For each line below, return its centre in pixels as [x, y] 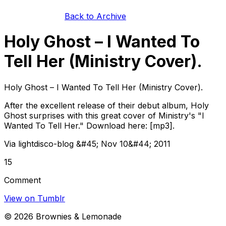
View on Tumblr [35, 198]
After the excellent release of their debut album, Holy [106, 105]
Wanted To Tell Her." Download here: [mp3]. [89, 125]
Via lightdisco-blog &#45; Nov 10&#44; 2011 [87, 144]
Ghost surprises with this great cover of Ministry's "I [104, 115]
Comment [22, 180]
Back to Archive [95, 16]
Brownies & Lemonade [77, 216]
